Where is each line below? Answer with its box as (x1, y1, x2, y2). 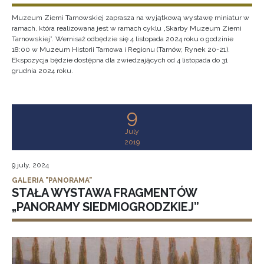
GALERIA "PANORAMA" (12, 176, 92, 184)
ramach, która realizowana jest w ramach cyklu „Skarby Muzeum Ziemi (12, 24, 242, 32)
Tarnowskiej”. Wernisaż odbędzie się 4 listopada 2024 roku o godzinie (12, 35, 233, 43)
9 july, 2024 (12, 161, 49, 169)
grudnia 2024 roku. (12, 67, 73, 75)
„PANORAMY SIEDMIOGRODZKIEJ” (12, 200, 199, 214)
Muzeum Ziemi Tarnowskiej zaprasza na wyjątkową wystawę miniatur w (12, 14, 249, 22)
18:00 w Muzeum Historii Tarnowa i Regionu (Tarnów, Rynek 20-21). (12, 45, 230, 54)
